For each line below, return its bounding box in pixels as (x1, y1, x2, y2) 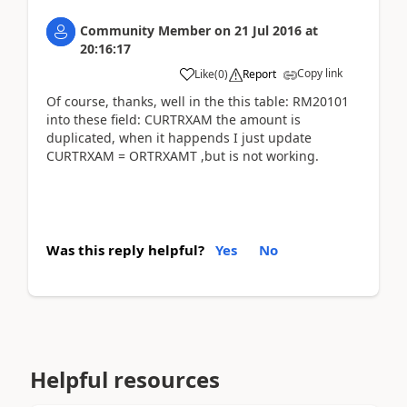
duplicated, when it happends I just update (46, 128, 312, 146)
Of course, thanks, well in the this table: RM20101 (46, 92, 349, 110)
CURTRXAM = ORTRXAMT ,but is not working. (46, 146, 319, 164)
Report (243, 65, 276, 82)
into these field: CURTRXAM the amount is (46, 110, 301, 128)
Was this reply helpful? (46, 241, 204, 259)
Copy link (297, 65, 342, 81)
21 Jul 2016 (234, 21, 302, 39)
